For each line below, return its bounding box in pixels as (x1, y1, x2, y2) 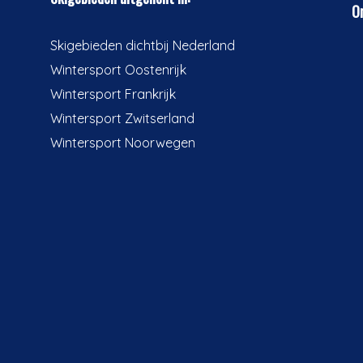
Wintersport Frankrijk (50, 86, 176, 102)
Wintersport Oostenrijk (50, 62, 186, 78)
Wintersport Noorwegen (50, 135, 195, 151)
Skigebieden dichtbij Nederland (50, 37, 235, 53)
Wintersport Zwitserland (50, 110, 194, 126)
